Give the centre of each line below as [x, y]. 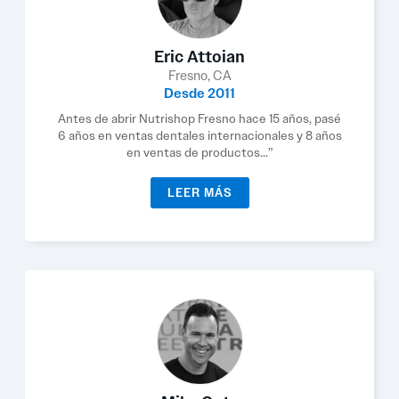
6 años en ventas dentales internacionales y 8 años [199, 135]
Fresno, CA [199, 76]
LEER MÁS [199, 193]
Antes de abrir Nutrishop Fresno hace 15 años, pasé [199, 118]
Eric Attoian [199, 57]
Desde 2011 [199, 94]
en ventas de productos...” [199, 152]
